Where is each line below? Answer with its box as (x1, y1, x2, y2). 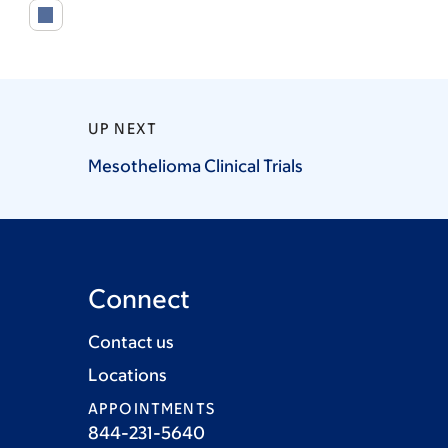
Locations (88, 365, 167, 385)
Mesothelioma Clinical (88, 156, 263, 176)
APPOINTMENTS (88, 400, 215, 417)
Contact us (88, 332, 174, 352)
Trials (263, 156, 303, 176)
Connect (88, 283, 190, 313)
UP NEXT (88, 120, 158, 137)
